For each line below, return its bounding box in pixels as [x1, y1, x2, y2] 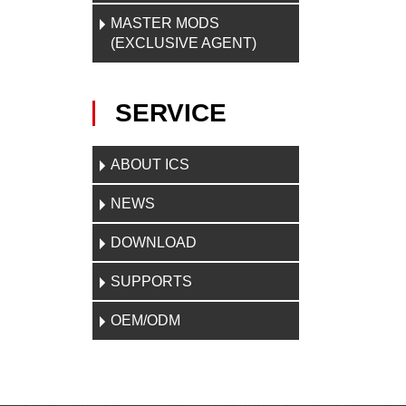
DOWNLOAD [111, 235, 197, 250]
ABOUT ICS [111, 157, 189, 172]
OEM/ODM [111, 313, 180, 328]
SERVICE [115, 99, 227, 127]
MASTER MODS [111, 15, 219, 31]
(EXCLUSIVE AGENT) [111, 35, 256, 51]
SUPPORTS [111, 274, 192, 289]
